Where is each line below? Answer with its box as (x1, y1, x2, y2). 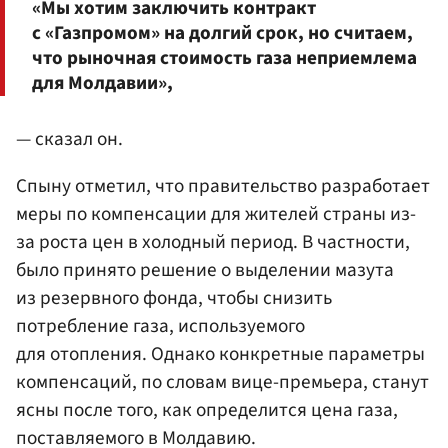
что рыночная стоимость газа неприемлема (32, 44, 417, 73)
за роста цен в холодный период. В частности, (16, 228, 410, 257)
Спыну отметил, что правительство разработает (16, 172, 430, 201)
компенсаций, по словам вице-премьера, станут (16, 368, 429, 397)
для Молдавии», (32, 69, 173, 98)
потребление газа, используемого (16, 312, 305, 341)
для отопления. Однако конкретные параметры (16, 340, 425, 369)
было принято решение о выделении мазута (16, 256, 394, 285)
